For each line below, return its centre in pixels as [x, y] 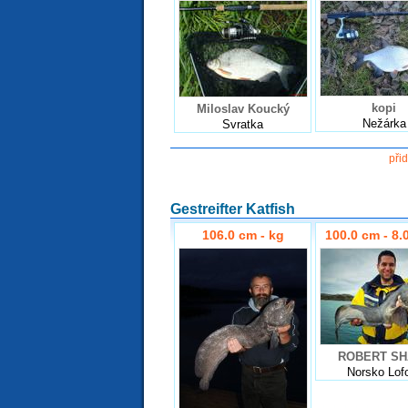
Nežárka [384, 123]
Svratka [243, 124]
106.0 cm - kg [243, 235]
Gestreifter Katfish [233, 208]
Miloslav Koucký [243, 108]
